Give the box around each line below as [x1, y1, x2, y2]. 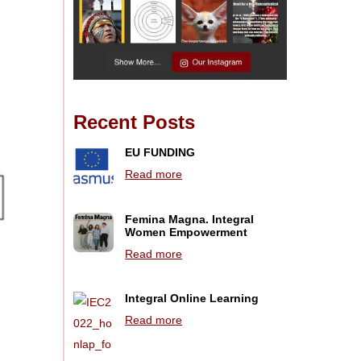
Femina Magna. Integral [125, 212, 255, 226]
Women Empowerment [125, 225, 248, 239]
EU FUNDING [125, 146, 196, 160]
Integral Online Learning [125, 292, 259, 305]
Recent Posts [73, 111, 196, 134]
